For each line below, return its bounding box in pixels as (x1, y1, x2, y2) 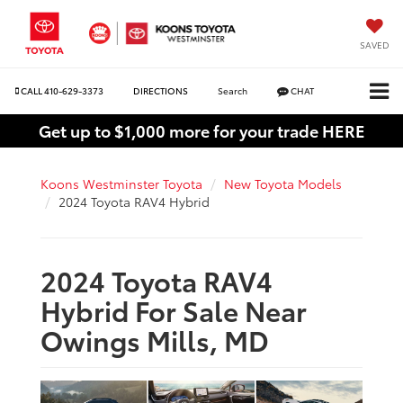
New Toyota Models (224, 174, 342, 193)
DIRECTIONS (133, 85, 188, 97)
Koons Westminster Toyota (40, 174, 202, 193)
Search (218, 85, 247, 97)
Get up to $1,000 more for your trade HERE (38, 118, 365, 142)
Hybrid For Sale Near (40, 290, 307, 329)
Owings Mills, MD (40, 319, 269, 359)
